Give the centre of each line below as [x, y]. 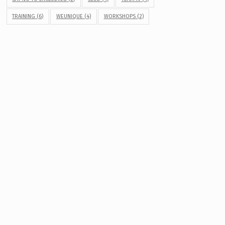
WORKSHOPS [120, 17]
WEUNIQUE [69, 17]
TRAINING [24, 17]
